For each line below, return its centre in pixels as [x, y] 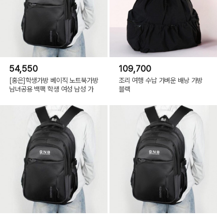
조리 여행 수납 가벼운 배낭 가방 [161, 80]
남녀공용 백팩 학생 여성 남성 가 [51, 89]
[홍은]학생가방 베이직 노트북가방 [54, 80]
